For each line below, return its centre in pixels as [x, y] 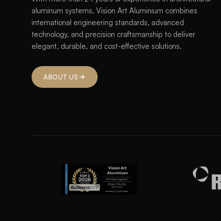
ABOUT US [61, 77]
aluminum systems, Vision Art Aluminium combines [114, 11]
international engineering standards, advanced [108, 22]
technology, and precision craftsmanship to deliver [113, 34]
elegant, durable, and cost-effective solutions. [107, 46]
